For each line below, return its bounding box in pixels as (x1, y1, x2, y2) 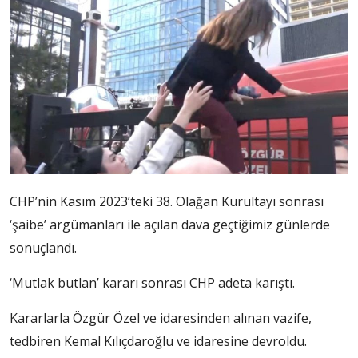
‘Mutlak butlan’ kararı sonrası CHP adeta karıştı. (10, 274, 295, 292)
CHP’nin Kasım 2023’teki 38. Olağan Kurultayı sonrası (10, 193, 324, 211)
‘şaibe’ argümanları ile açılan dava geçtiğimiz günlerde (10, 216, 330, 234)
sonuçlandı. (10, 239, 77, 257)
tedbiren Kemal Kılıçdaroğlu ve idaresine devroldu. (10, 332, 307, 351)
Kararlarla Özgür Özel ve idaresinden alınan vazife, (10, 309, 312, 328)
